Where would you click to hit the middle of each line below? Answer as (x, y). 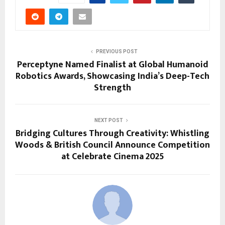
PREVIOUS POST (117, 51)
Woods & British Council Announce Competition (113, 145)
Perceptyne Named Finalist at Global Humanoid (113, 65)
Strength (113, 88)
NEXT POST (108, 120)
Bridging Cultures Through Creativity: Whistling (113, 133)
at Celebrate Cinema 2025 (113, 156)
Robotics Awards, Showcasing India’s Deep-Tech (113, 76)
